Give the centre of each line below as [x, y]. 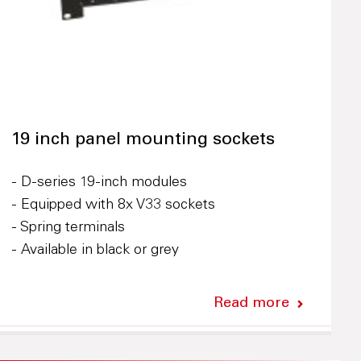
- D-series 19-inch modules [99, 183]
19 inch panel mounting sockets [143, 140]
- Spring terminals [68, 228]
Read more [251, 303]
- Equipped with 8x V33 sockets [113, 205]
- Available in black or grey [95, 250]
